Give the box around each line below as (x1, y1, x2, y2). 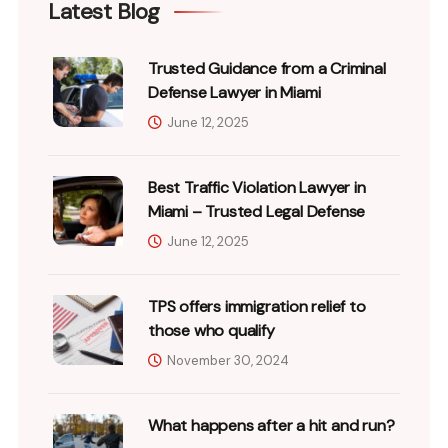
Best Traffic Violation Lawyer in (148, 176, 366, 198)
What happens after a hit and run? (148, 414, 395, 436)
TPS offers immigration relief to (148, 295, 366, 317)
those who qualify (148, 319, 275, 341)
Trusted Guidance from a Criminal (148, 57, 386, 79)
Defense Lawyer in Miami (148, 81, 321, 103)
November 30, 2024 (167, 351, 289, 369)
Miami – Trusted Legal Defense (148, 200, 366, 222)
